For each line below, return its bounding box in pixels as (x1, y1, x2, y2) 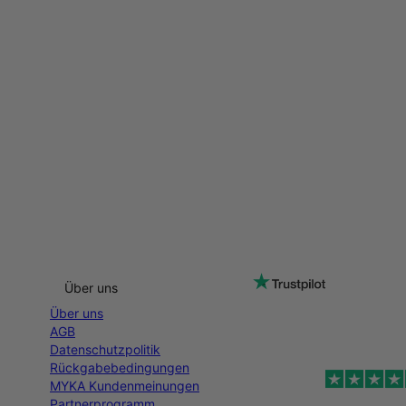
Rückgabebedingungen (50, 360, 189, 375)
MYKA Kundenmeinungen (50, 378, 199, 393)
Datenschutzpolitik (50, 342, 160, 357)
